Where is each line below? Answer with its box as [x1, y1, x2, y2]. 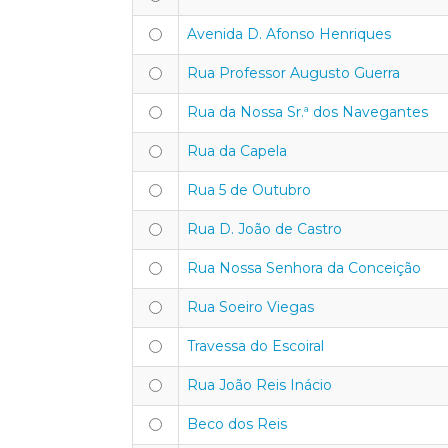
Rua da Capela [187, 142, 287, 160]
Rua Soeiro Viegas [187, 298, 314, 316]
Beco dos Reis [187, 415, 287, 433]
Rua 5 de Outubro [187, 181, 311, 199]
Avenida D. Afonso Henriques [187, 25, 391, 43]
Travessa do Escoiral [187, 337, 324, 355]
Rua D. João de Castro [187, 220, 342, 238]
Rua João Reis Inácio [187, 376, 332, 394]
